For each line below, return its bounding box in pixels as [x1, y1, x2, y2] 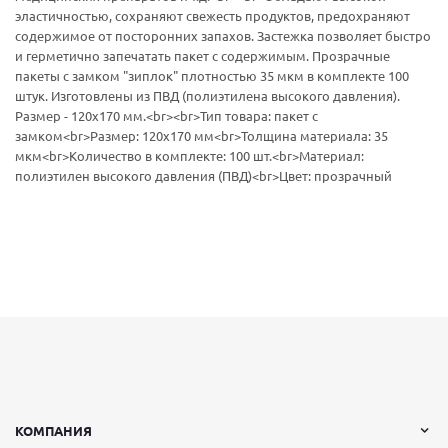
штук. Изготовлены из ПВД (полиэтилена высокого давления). [15, 89, 400, 103]
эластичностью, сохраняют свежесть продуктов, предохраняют [15, 9, 410, 23]
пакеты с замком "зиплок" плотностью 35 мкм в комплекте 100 [15, 69, 409, 83]
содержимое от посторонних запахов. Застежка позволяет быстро [15, 29, 431, 43]
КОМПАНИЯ [15, 424, 92, 438]
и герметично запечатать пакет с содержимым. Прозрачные [15, 49, 390, 63]
